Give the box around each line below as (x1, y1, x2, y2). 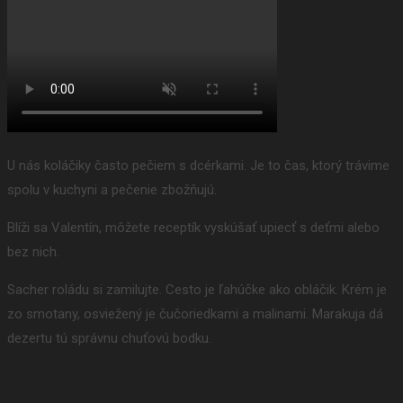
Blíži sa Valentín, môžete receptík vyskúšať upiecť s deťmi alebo (7, 219, 380, 237)
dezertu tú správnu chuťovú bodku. (7, 330, 219, 347)
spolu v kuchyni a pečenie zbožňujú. (7, 182, 220, 199)
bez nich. (7, 244, 63, 261)
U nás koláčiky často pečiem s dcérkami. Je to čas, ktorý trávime (7, 157, 390, 175)
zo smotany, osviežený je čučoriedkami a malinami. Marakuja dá (7, 306, 383, 323)
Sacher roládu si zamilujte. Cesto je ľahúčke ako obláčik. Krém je (7, 282, 387, 299)
